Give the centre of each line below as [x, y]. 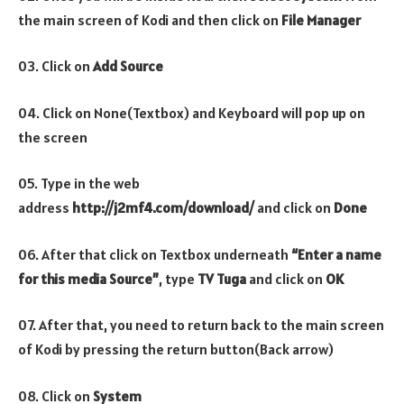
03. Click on [55, 66]
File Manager [321, 19]
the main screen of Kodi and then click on [150, 19]
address [44, 208]
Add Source [128, 66]
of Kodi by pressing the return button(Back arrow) [176, 349]
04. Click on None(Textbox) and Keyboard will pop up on [192, 112]
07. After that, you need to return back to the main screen [201, 325]
